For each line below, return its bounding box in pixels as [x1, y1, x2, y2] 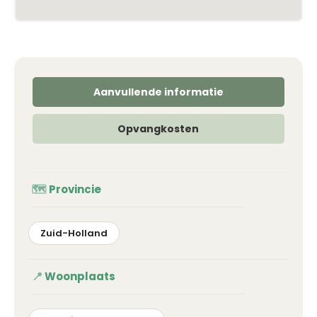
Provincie [49, 181, 101, 197]
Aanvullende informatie [93, 84, 224, 99]
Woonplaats [45, 268, 115, 284]
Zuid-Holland [40, 226, 108, 240]
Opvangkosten [117, 121, 200, 136]
